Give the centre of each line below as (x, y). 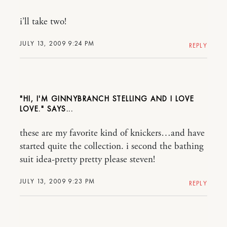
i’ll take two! (43, 22)
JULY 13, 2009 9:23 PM (58, 181)
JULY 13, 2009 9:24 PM (57, 43)
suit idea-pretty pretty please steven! (87, 159)
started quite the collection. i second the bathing (111, 146)
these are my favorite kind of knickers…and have (112, 133)
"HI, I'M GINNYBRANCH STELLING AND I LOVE (107, 99)
